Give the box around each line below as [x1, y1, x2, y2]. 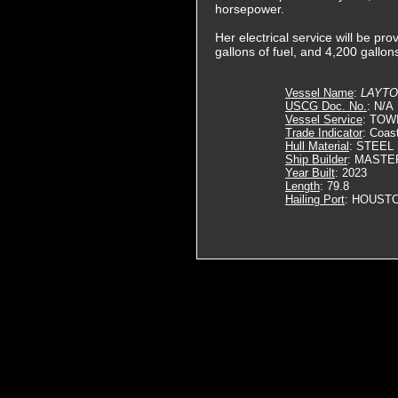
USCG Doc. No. [285, 99, 367, 113]
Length [285, 179, 320, 193]
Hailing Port [285, 193, 345, 206]
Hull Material [285, 139, 349, 153]
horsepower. [215, 2, 284, 16]
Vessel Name [285, 86, 354, 99]
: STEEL [349, 139, 394, 153]
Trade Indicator [285, 126, 362, 139]
